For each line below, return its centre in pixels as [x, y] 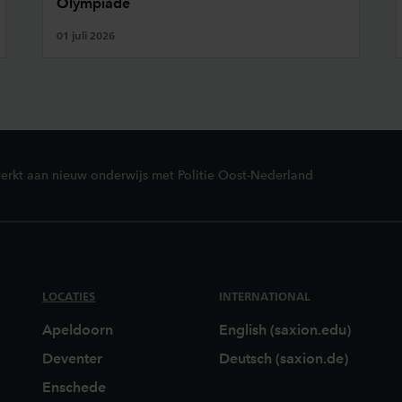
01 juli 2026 [86, 36]
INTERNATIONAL [264, 297]
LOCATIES [69, 297]
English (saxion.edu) [284, 330]
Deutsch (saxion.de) [283, 359]
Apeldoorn [78, 330]
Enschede [74, 388]
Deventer [73, 359]
